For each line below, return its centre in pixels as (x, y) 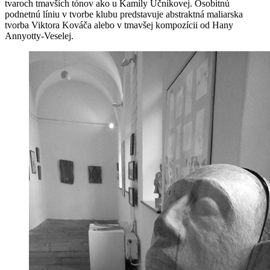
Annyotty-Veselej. (39, 36)
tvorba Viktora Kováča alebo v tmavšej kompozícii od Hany (119, 25)
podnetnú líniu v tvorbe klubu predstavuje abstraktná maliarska (124, 14)
